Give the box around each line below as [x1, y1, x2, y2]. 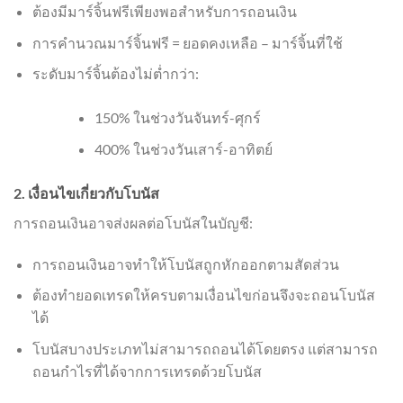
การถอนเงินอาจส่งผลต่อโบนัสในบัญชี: [13, 214, 253, 232]
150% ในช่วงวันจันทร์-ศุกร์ [94, 109, 261, 127]
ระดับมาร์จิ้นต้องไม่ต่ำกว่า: [31, 65, 199, 83]
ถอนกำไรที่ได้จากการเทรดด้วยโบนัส [31, 363, 262, 381]
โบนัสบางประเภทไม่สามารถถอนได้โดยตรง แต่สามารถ [31, 340, 378, 358]
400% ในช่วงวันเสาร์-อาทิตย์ [94, 140, 273, 158]
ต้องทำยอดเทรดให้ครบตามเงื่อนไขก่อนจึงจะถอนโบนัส [31, 286, 375, 304]
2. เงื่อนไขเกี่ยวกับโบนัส [13, 184, 159, 202]
